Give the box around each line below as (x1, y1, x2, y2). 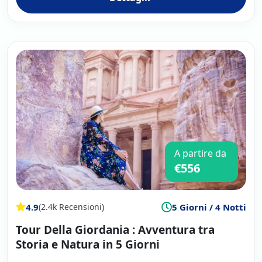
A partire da (174, 146, 226, 160)
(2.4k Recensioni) (39, 201, 104, 213)
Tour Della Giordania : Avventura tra (16, 222, 215, 237)
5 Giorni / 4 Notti (172, 201, 246, 213)
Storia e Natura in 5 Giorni (16, 236, 160, 252)
